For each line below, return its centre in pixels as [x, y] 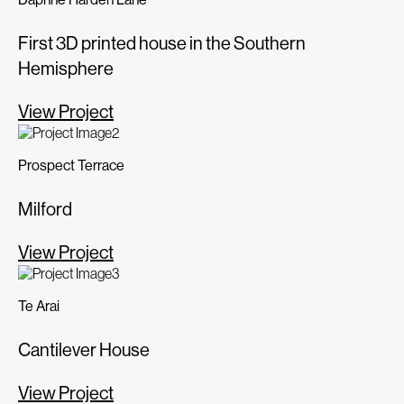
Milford [45, 209]
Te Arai [39, 306]
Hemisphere [66, 68]
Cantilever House [84, 349]
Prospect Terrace [71, 165]
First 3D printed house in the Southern [162, 43]
